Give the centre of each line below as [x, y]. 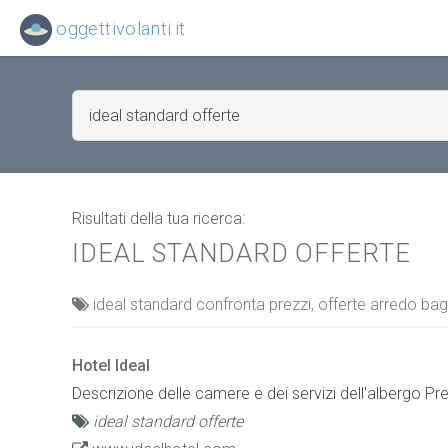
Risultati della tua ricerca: [158, 218]
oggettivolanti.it [119, 28]
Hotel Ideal [111, 365]
